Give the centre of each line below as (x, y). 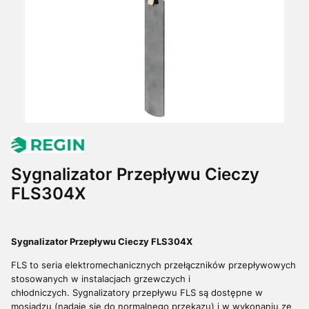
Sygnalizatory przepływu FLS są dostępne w (168, 292)
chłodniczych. (42, 292)
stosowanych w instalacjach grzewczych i (101, 279)
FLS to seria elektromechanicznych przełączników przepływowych (153, 265)
